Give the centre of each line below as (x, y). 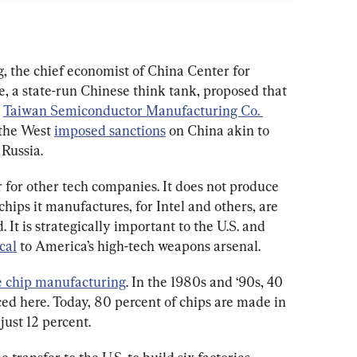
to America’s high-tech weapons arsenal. (139, 246)
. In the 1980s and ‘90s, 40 (206, 282)
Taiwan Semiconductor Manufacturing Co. (133, 111)
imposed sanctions (110, 131)
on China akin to (219, 131)
